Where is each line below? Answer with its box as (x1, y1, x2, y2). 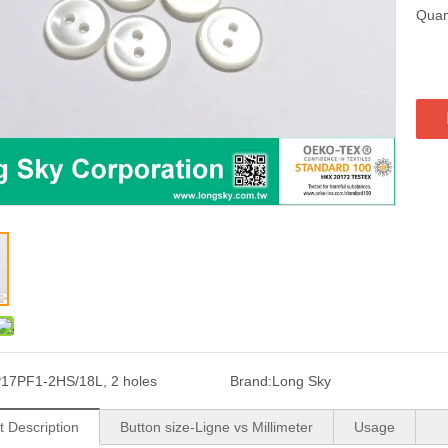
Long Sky (271, 372, 331, 389)
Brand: (229, 372, 272, 389)
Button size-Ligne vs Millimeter (120, 418, 313, 435)
